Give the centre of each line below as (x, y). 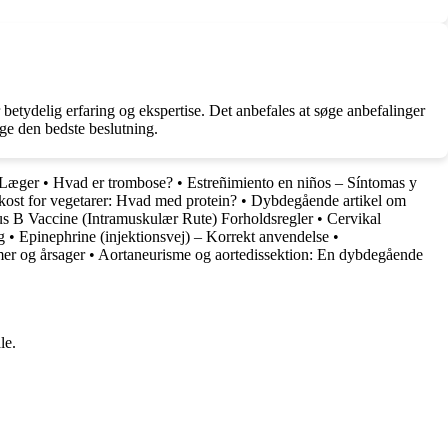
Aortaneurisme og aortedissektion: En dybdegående (260, 255)
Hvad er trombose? (113, 183)
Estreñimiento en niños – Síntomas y (302, 183)
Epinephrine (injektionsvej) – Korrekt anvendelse (176, 237)
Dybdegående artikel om (328, 201)
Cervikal (354, 219)
